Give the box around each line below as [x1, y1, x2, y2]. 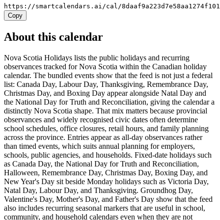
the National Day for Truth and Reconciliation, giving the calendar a [4, 98, 215, 107]
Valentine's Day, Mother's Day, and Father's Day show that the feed [4, 195, 213, 204]
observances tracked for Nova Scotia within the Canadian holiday [4, 62, 207, 71]
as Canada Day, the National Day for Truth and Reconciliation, [4, 160, 199, 168]
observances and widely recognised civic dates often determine [4, 115, 198, 124]
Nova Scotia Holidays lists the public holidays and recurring [4, 54, 190, 62]
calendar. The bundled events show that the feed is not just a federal [4, 71, 213, 80]
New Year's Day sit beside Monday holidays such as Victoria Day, [4, 177, 209, 186]
